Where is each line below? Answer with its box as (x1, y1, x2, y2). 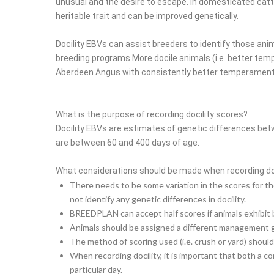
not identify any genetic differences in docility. (69, 194, 246, 205)
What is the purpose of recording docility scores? (55, 109, 248, 120)
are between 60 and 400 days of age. (55, 138, 199, 148)
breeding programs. (55, 53, 132, 64)
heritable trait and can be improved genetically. (55, 11, 239, 21)
